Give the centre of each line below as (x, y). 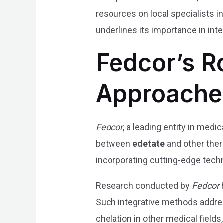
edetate (149, 144)
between (114, 144)
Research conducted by (144, 186)
